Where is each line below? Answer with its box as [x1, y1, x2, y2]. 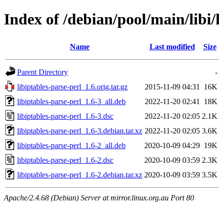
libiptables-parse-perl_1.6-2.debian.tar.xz [17, 170, 142, 179]
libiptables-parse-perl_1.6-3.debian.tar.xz [17, 126, 142, 135]
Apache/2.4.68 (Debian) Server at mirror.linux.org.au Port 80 [4, 193, 194, 202]
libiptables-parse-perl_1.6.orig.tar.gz [17, 82, 128, 91]
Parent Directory [17, 67, 68, 76]
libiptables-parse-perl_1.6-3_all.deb [17, 97, 126, 106]
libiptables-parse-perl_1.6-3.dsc [17, 111, 113, 120]
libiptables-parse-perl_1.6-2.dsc [17, 155, 113, 164]
